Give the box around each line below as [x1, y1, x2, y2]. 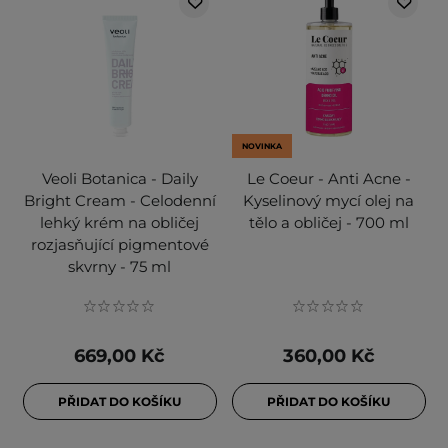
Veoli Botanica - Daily [41, 169, 198, 189]
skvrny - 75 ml [68, 257, 171, 277]
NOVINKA [241, 141, 282, 152]
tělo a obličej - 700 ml [248, 213, 409, 233]
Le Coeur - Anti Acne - [246, 169, 411, 189]
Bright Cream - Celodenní [23, 191, 216, 211]
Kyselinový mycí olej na [243, 191, 414, 211]
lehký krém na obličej [40, 213, 199, 233]
